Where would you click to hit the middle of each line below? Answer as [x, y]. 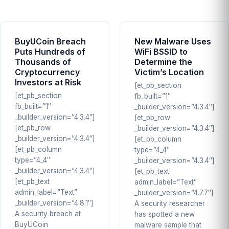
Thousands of [43, 62]
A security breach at [48, 214]
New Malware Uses [173, 41]
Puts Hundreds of [50, 52]
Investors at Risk [48, 82]
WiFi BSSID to [161, 52]
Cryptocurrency [47, 72]
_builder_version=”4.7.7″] [174, 193]
